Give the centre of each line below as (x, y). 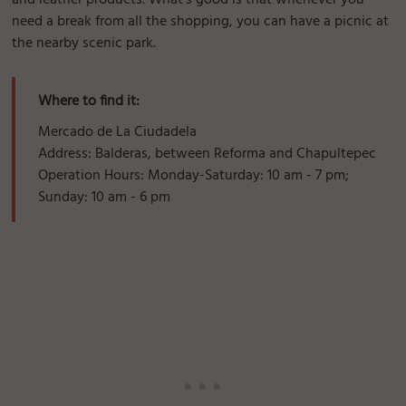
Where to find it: (89, 102)
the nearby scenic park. (84, 44)
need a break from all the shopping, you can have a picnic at (201, 22)
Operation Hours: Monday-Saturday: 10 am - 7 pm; (194, 176)
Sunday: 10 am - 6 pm (105, 198)
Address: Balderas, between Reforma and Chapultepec (208, 155)
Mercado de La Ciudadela (118, 133)
